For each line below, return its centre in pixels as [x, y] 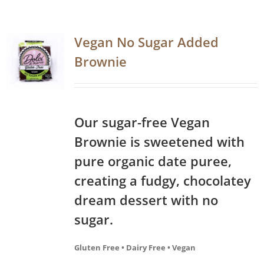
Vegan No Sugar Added [146, 42]
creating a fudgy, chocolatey [163, 180]
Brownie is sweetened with [159, 141]
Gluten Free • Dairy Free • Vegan [135, 247]
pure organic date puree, [153, 161]
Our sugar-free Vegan [142, 122]
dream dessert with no [146, 199]
